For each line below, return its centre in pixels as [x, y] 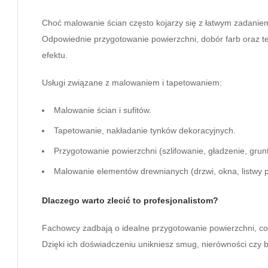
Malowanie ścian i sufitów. [103, 110]
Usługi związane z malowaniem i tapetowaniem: [132, 82]
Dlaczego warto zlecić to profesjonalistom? [130, 200]
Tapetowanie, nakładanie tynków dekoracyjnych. [145, 130]
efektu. [55, 55]
